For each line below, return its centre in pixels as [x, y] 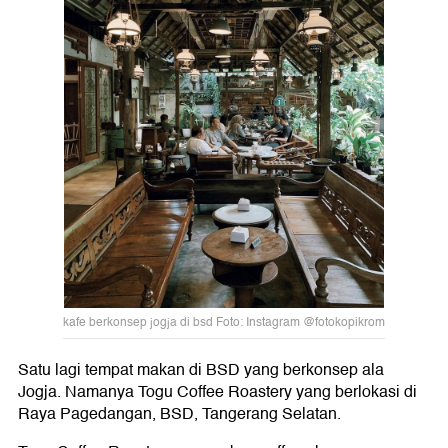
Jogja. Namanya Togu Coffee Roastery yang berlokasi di [217, 392]
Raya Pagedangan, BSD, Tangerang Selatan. [179, 414]
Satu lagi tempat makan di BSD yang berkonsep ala [201, 370]
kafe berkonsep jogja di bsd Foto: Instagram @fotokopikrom [224, 323]
